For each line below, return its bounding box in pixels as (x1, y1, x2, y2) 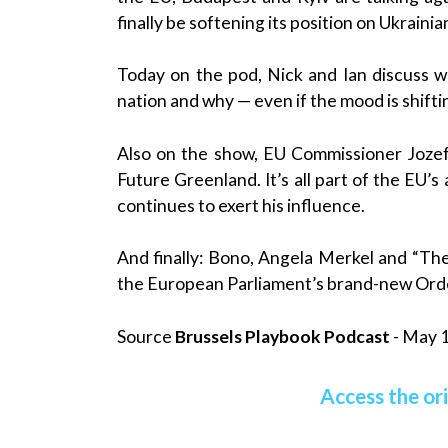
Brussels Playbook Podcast (175, 325, 390, 347)
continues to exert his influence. (117, 194, 365, 216)
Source (117, 325, 175, 347)
